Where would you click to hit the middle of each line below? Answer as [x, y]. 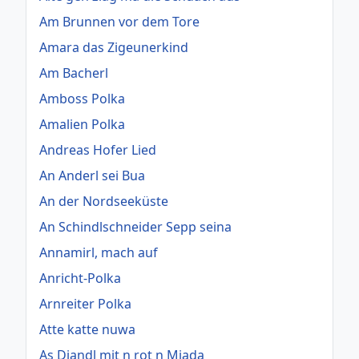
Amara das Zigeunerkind [114, 47]
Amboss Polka [82, 98]
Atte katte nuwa [87, 329]
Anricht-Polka [80, 278]
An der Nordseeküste [104, 201]
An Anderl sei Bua [92, 175]
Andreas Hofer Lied [98, 149]
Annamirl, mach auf [99, 252]
